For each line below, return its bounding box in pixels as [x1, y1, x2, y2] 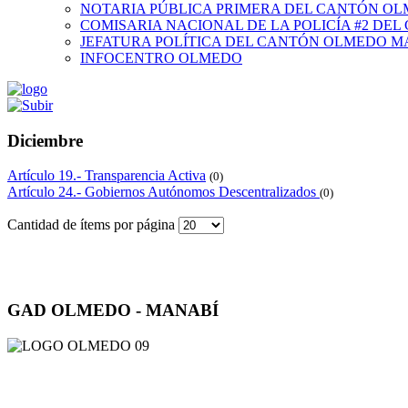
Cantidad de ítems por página [7, 217, 178, 233]
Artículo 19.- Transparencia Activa [7, 168, 206, 184]
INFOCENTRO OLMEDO [80, 50, 242, 66]
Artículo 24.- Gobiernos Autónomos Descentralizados [7, 184, 320, 200]
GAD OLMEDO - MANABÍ [7, 301, 219, 321]
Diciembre [7, 130, 83, 150]
